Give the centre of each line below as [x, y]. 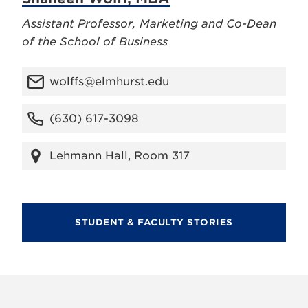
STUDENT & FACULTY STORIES [154, 222]
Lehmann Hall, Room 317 [120, 156]
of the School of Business [95, 42]
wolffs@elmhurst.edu [109, 81]
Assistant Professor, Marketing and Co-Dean [149, 24]
